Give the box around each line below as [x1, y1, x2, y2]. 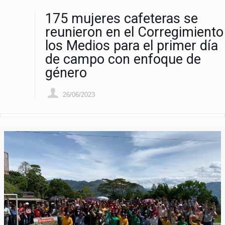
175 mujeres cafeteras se [45, 11, 198, 27]
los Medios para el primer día [45, 38, 218, 54]
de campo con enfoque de [45, 51, 201, 67]
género [45, 65, 87, 81]
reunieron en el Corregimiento [45, 24, 223, 40]
